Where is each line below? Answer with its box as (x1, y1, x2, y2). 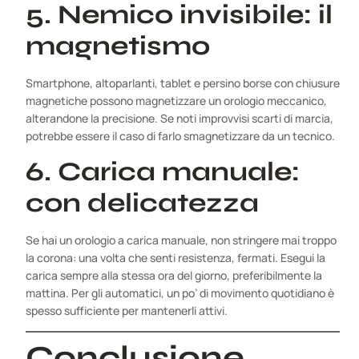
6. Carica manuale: (26, 155, 300, 188)
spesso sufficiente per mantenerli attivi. (26, 302, 228, 318)
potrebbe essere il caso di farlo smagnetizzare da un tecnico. (26, 127, 335, 143)
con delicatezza (26, 186, 259, 219)
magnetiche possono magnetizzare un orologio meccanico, (26, 92, 327, 108)
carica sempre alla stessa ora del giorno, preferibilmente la (26, 267, 322, 283)
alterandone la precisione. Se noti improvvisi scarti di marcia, (26, 110, 333, 126)
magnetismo (26, 29, 210, 62)
